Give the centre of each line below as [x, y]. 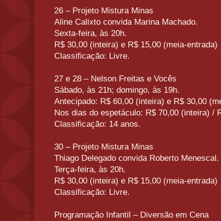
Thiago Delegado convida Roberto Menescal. [137, 158]
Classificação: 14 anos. [97, 124]
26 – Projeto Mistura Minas [104, 11]
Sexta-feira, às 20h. [91, 34]
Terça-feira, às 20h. [90, 170]
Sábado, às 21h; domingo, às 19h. [117, 90]
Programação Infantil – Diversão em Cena [131, 215]
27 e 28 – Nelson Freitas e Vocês [115, 79]
